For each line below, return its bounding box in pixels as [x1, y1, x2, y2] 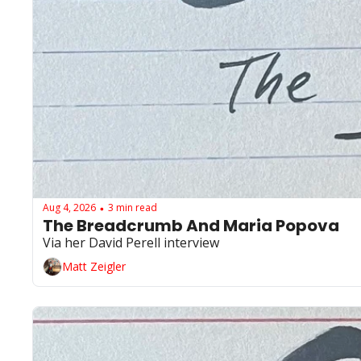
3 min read [108, 201, 157, 215]
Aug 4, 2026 [43, 201, 96, 215]
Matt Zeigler [62, 259, 126, 275]
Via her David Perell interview [43, 233, 219, 251]
